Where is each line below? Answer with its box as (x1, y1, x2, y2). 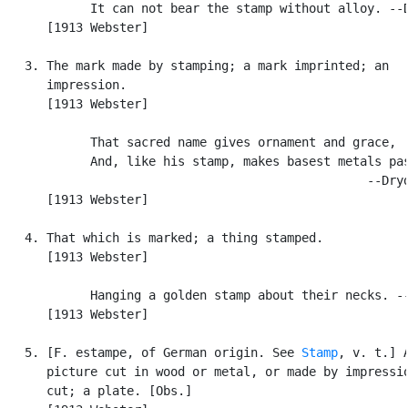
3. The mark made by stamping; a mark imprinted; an (3, 57, 389, 73)
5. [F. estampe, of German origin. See (3, 344, 301, 360)
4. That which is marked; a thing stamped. (3, 229, 323, 245)
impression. (3, 76, 127, 92)
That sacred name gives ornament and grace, (3, 134, 396, 149)
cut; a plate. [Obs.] (3, 382, 192, 398)
